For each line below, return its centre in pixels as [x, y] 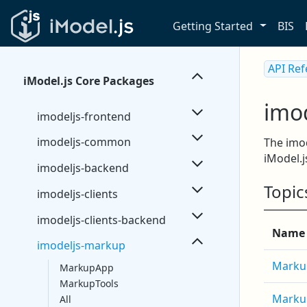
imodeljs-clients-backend [101, 220]
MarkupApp [87, 268]
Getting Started [213, 26]
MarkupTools [89, 284]
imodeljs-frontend [84, 116]
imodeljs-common [84, 142]
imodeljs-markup [81, 246]
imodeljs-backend [83, 168]
